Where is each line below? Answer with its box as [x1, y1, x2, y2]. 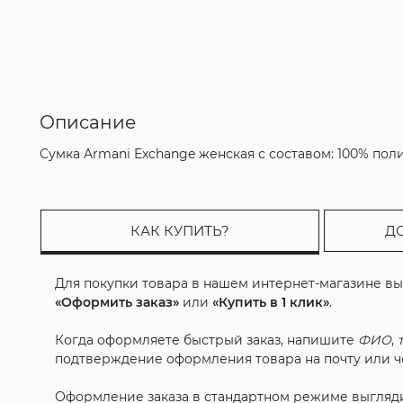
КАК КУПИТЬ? [130, 222, 230, 240]
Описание [40, 112, 137, 134]
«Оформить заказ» [55, 294, 180, 311]
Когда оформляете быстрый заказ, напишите [55, 332, 359, 349]
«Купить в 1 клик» [212, 294, 330, 311]
